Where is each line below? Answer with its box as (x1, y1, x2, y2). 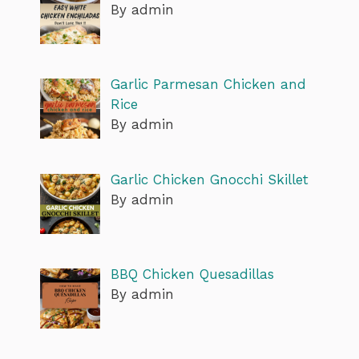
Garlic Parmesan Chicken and (110, 76, 306, 93)
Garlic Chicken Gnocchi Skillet (110, 171, 309, 188)
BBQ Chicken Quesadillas (110, 265, 274, 282)
